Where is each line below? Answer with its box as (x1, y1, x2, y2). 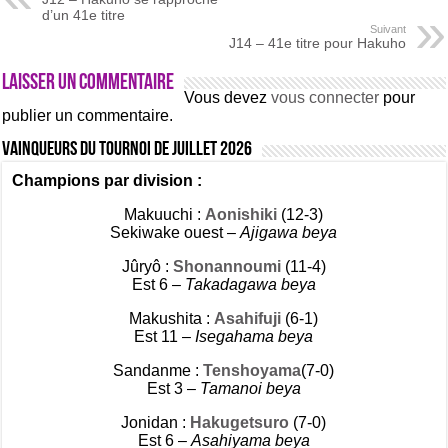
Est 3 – (146, 380, 200, 397)
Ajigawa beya (240, 224, 338, 241)
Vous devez (184, 89, 272, 106)
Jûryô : (121, 258, 173, 275)
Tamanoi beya (199, 380, 301, 397)
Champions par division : (12, 172, 207, 189)
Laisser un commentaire (2, 72, 175, 95)
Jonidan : (121, 414, 191, 431)
